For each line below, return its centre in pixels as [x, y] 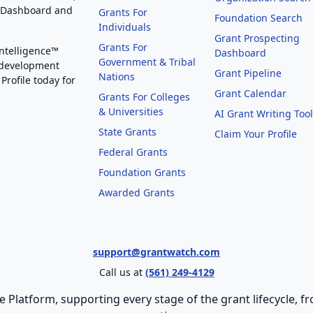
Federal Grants [133, 152]
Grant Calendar [251, 93]
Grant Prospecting [257, 38]
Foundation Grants [142, 172]
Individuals [125, 27]
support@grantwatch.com [156, 252]
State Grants [128, 132]
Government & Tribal [147, 62]
